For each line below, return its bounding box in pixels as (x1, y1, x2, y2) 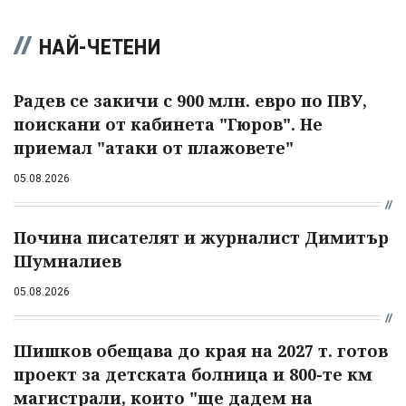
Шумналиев (14, 249, 121, 272)
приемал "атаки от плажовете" (14, 136, 294, 159)
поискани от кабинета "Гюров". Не (14, 112, 323, 135)
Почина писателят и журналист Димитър (14, 226, 389, 248)
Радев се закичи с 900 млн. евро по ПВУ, (14, 89, 367, 111)
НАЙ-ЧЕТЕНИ (39, 34, 160, 60)
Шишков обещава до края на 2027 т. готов (14, 339, 388, 362)
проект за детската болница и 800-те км (14, 362, 372, 385)
